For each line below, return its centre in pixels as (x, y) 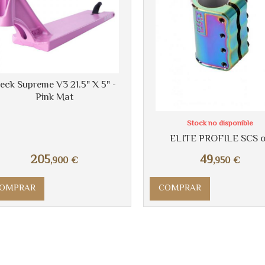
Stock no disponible (220, 124)
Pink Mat (54, 97)
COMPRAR (180, 189)
